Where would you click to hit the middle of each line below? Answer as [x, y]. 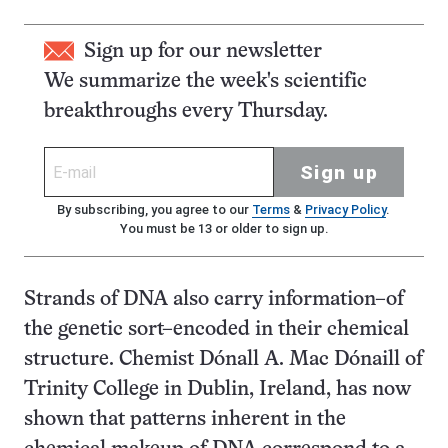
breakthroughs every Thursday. [186, 111]
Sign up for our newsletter [203, 51]
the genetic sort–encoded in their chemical [216, 329]
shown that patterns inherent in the [185, 419]
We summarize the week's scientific [205, 81]
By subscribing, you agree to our [154, 209]
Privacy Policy [345, 209]
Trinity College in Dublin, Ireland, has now [217, 389]
